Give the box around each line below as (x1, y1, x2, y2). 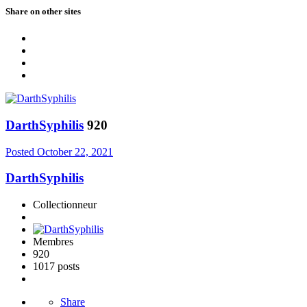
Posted (5, 145, 37, 158)
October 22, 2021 (37, 145, 113, 158)
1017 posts (33, 260, 79, 273)
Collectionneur (33, 199, 97, 211)
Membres (33, 236, 73, 248)
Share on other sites (5, 6, 81, 17)
